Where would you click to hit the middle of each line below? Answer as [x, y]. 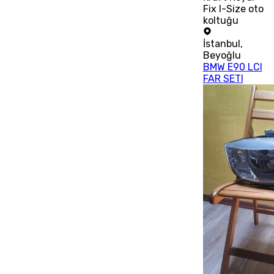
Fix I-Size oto [233, 9]
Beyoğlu [222, 56]
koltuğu [220, 21]
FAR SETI [223, 79]
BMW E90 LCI [232, 67]
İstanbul [221, 44]
